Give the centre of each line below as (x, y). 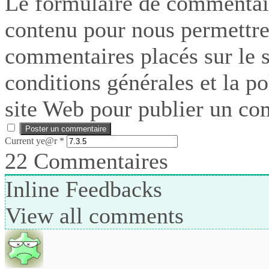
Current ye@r (32, 141)
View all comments (95, 215)
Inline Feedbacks (84, 189)
